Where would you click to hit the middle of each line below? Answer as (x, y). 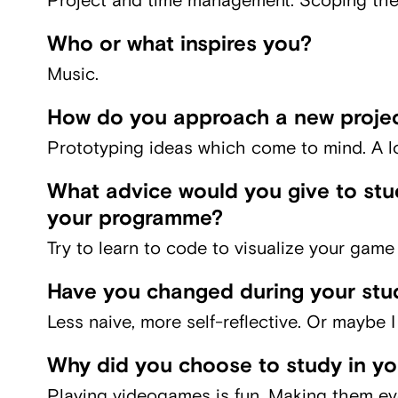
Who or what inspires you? (179, 44)
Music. (72, 74)
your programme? (135, 218)
